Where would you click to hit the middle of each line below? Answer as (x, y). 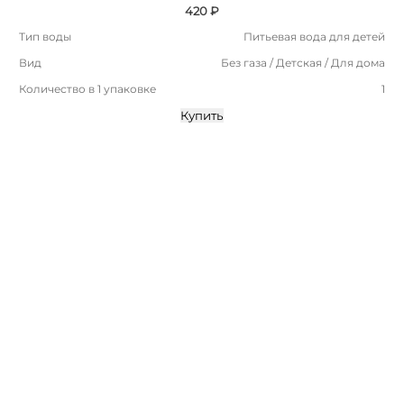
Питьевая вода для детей (314, 36)
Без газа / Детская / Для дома (303, 62)
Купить (202, 115)
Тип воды (45, 36)
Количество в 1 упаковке (87, 88)
